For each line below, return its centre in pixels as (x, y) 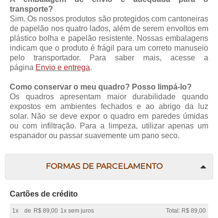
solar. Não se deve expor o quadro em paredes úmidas (109, 116)
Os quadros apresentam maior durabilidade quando (109, 96)
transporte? (31, 9)
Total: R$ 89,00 (186, 210)
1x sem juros (77, 210)
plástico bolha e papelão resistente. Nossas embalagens (109, 38)
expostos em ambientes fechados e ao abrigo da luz (109, 106)
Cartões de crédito (44, 194)
